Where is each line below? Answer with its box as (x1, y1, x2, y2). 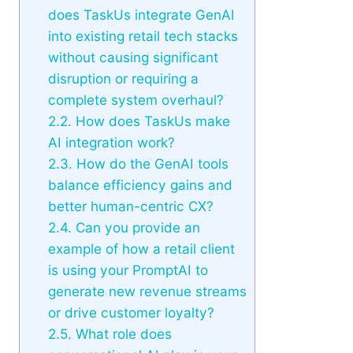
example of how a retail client (47, 240, 235, 258)
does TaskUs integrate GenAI (47, 6, 235, 24)
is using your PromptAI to (47, 262, 208, 279)
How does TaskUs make (71, 113, 230, 130)
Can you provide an (71, 219, 200, 236)
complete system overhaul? (47, 91, 224, 109)
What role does (71, 325, 172, 343)
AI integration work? (47, 134, 175, 151)
